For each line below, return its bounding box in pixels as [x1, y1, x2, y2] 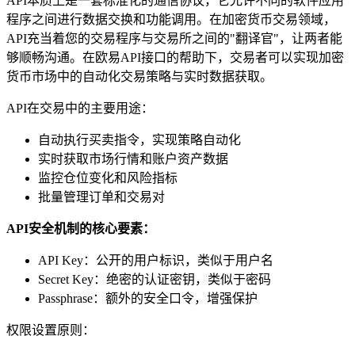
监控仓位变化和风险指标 [38, 170, 177, 185]
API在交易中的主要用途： [6, 101, 154, 115]
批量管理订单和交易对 [38, 189, 165, 204]
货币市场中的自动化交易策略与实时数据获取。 [6, 69, 273, 83]
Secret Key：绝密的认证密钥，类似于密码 [38, 272, 271, 286]
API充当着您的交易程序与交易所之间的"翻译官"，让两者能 [6, 31, 342, 45]
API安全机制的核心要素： [6, 221, 155, 235]
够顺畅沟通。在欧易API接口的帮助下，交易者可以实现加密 [6, 50, 344, 64]
